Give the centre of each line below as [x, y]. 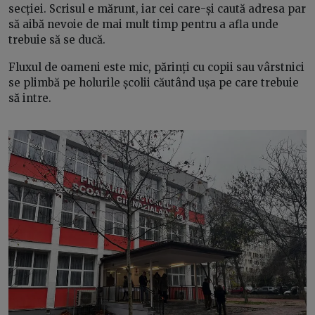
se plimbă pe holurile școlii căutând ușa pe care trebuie [154, 83]
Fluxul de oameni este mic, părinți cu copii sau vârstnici [156, 67]
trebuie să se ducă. [58, 40]
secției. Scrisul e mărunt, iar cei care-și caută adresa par [157, 9]
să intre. [31, 98]
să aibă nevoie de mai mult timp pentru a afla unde [143, 25]
